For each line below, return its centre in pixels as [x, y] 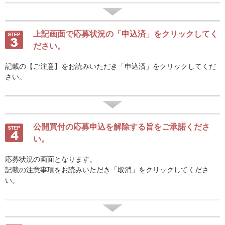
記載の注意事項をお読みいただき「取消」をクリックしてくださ [107, 170]
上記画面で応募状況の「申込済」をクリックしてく [126, 34]
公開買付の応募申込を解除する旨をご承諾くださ [122, 127]
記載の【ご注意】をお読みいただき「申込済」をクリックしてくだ [110, 66]
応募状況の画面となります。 [51, 159]
